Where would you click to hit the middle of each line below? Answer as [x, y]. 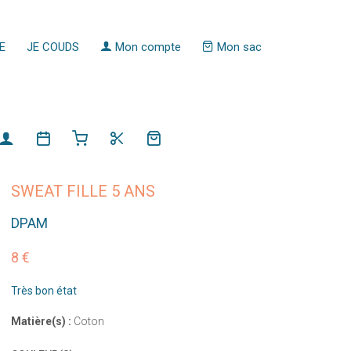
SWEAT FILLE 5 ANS [83, 191]
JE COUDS [52, 47]
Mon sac [237, 47]
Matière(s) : [41, 321]
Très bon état [43, 291]
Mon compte [146, 47]
